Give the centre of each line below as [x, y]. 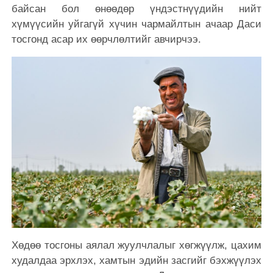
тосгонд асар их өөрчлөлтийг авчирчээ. [106, 39]
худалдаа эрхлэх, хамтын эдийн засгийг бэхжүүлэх [136, 261]
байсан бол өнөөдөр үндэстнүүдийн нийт [136, 9]
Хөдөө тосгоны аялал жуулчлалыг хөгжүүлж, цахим [136, 246]
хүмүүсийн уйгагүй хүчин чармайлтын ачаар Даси [136, 24]
